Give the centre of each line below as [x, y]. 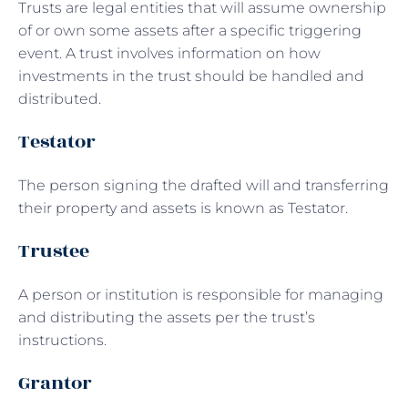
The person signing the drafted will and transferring [204, 185]
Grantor [55, 382]
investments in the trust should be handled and [191, 76]
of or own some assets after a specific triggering [190, 30]
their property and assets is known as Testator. [183, 208]
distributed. [60, 98]
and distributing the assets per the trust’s [167, 317]
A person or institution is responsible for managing [201, 294]
